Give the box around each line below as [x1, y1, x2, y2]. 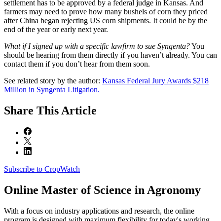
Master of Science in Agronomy [38, 183, 201, 196]
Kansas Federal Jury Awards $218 [102, 76, 209, 85]
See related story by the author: [4, 76, 102, 85]
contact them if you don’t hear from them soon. [4, 60, 150, 69]
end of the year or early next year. [4, 25, 112, 34]
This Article [37, 104, 97, 117]
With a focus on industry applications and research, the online [4, 206, 194, 215]
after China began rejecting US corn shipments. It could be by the [4, 16, 207, 25]
